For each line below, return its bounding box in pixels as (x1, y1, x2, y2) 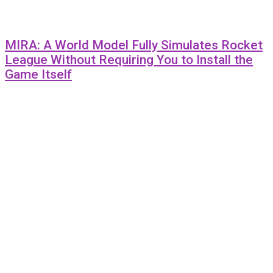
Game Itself (5, 67, 72, 82)
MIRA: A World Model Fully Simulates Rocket (5, 38, 263, 53)
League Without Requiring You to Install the (5, 52, 253, 68)
